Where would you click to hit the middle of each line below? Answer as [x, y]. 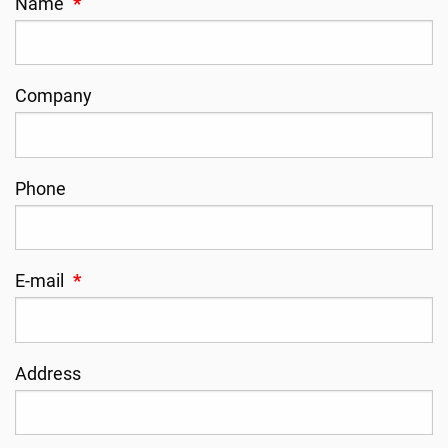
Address [48, 373]
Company [53, 96]
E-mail [41, 281]
